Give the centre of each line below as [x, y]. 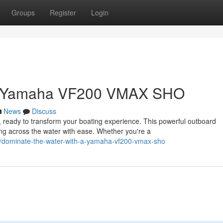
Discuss [44, 111]
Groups [23, 12]
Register [63, 12]
